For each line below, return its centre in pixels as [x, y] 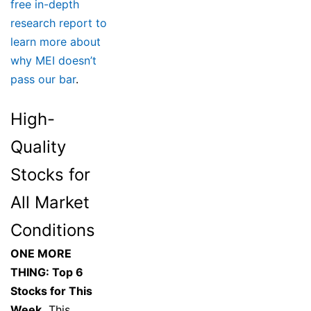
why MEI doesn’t [53, 61]
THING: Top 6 [47, 272]
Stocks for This [51, 291]
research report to [59, 23]
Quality [38, 147]
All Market [50, 203]
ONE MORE [41, 254]
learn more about [56, 42]
